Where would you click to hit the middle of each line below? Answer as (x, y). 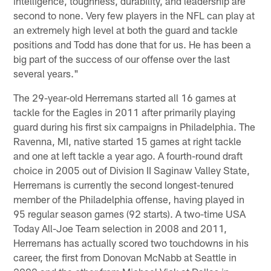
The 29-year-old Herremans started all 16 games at (125, 97)
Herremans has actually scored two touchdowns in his (131, 242)
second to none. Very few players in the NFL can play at (134, 15)
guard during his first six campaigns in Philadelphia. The (135, 126)
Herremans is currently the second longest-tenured (124, 184)
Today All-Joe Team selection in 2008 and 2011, (120, 228)
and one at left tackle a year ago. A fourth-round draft (128, 155)
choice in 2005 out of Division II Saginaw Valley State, (132, 170)
